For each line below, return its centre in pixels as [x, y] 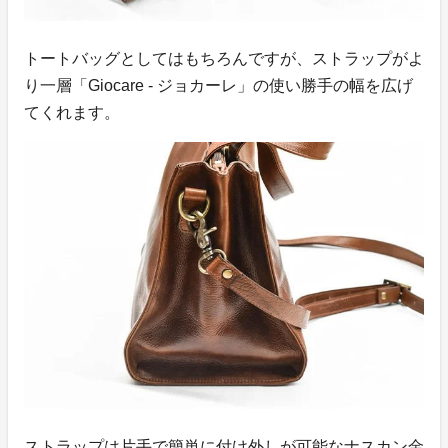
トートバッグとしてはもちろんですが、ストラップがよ [224, 59]
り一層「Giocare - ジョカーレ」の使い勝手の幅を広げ [218, 86]
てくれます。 [72, 113]
